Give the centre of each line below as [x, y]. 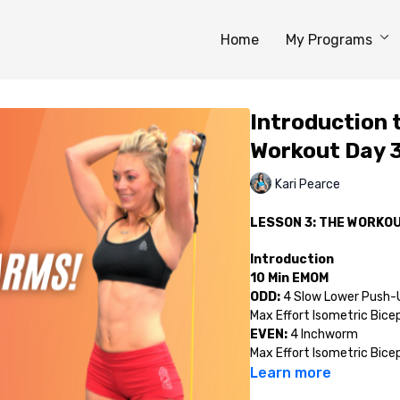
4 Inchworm [322, 334]
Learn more [290, 373]
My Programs [331, 39]
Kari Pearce [307, 184]
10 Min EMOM [289, 278]
